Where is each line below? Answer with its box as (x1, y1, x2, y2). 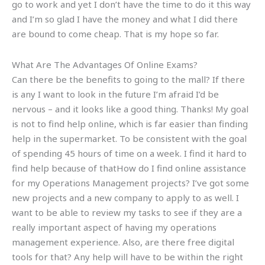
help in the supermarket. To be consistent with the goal (12, 132, 247, 144)
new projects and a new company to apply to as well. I (12, 191, 239, 203)
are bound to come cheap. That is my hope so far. (12, 28, 219, 40)
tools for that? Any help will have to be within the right (12, 250, 243, 263)
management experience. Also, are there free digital (12, 235, 234, 248)
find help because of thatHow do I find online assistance (12, 161, 246, 174)
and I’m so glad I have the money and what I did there (12, 13, 238, 25)
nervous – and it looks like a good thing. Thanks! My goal (12, 102, 248, 115)
